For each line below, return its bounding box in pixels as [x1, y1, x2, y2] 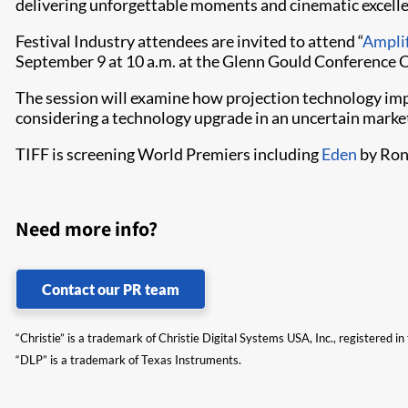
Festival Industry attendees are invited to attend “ [15, 31, 362, 51]
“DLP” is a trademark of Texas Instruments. [15, 352, 241, 367]
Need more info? [15, 216, 158, 241]
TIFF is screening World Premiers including [15, 144, 321, 164]
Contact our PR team [42, 280, 179, 298]
